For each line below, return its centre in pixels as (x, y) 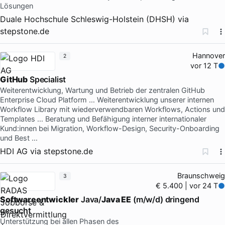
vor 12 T (204, 66)
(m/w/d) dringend (165, 199)
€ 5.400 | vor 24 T (187, 186)
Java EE (117, 199)
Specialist (47, 79)
